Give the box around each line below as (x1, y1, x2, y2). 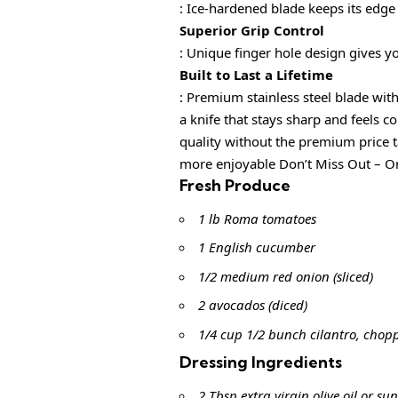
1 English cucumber (198, 238, 315, 257)
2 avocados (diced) (198, 296, 307, 314)
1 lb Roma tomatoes (198, 209, 316, 227)
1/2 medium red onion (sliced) (198, 267, 373, 285)
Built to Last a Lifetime (179, 66, 333, 84)
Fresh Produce (179, 175, 291, 196)
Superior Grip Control (179, 21, 324, 40)
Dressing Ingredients (179, 352, 342, 373)
